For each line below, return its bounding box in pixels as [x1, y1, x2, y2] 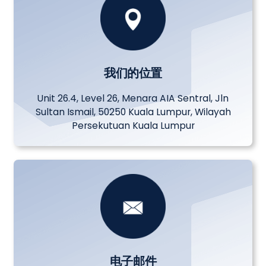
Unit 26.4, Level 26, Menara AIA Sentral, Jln [37, 91, 229, 104]
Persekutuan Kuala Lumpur [71, 119, 195, 132]
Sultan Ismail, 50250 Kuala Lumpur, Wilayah [35, 105, 231, 118]
